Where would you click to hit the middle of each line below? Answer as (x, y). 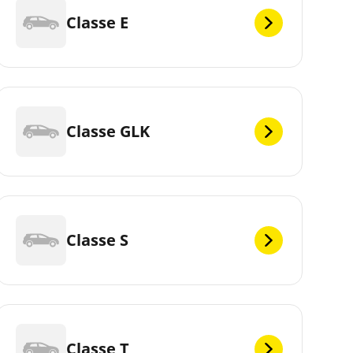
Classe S (97, 240)
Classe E (97, 22)
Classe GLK (108, 131)
